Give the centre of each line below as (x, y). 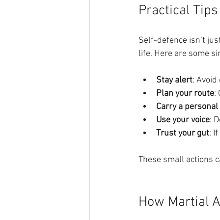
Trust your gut (183, 133)
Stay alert (174, 80)
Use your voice (183, 120)
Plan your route (185, 93)
